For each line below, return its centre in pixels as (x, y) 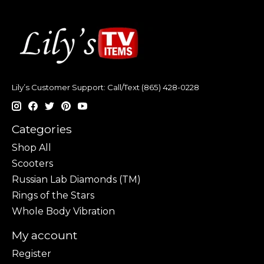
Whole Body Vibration (63, 212)
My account (44, 235)
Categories (42, 129)
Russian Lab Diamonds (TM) (76, 180)
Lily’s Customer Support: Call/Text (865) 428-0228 (105, 87)
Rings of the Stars (53, 196)
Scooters (32, 164)
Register (32, 253)
